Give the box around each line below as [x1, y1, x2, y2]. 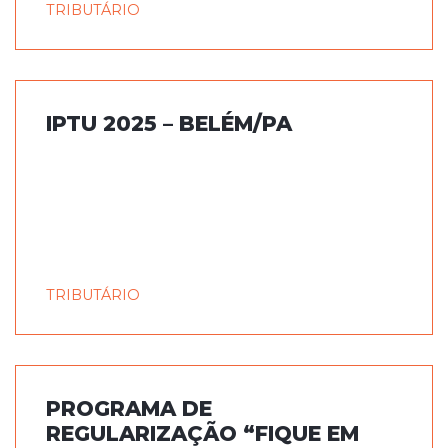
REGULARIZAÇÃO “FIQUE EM [46, 421, 359, 446]
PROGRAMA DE [46, 396, 212, 421]
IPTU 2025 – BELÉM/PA [46, 111, 292, 136]
